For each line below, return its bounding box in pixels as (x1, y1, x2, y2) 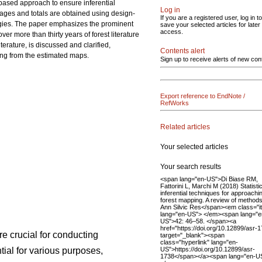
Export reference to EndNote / (160, 92, 245, 99)
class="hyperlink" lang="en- (160, 238, 238, 246)
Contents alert (160, 47, 205, 55)
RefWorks (160, 99, 189, 106)
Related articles (160, 122, 210, 131)
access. (160, 28, 183, 35)
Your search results (160, 162, 221, 171)
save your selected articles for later (160, 21, 260, 28)
